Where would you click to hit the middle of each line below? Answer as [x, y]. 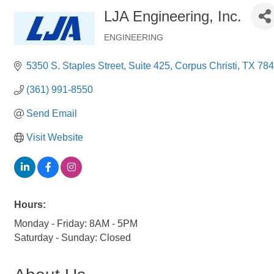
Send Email [52, 113]
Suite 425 [149, 66]
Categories [130, 48]
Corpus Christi [206, 66]
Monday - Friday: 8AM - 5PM [76, 224]
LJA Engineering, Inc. [173, 16]
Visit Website [55, 137]
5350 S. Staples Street [75, 66]
